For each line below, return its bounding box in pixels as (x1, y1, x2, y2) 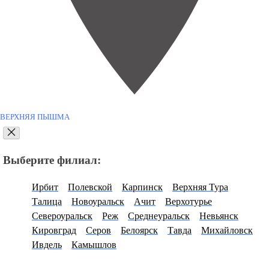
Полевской (68, 181, 112, 192)
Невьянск (199, 210, 238, 221)
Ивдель (32, 239, 62, 250)
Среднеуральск (128, 210, 190, 221)
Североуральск (32, 210, 92, 221)
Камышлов (71, 239, 116, 250)
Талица (32, 196, 62, 207)
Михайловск (201, 225, 253, 235)
